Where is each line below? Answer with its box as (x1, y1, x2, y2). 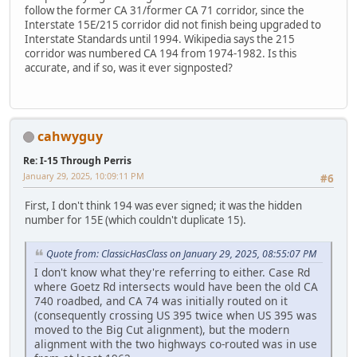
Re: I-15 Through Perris (23, 153, 131, 167)
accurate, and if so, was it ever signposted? (25, 61, 233, 76)
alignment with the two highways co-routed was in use (34, 335, 317, 351)
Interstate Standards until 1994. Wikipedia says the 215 (25, 32, 295, 47)
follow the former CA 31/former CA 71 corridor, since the (25, 3, 304, 18)
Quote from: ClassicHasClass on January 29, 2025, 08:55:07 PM (46, 247, 316, 261)
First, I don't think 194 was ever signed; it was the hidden (25, 198, 302, 214)
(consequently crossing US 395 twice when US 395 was (34, 307, 317, 323)
